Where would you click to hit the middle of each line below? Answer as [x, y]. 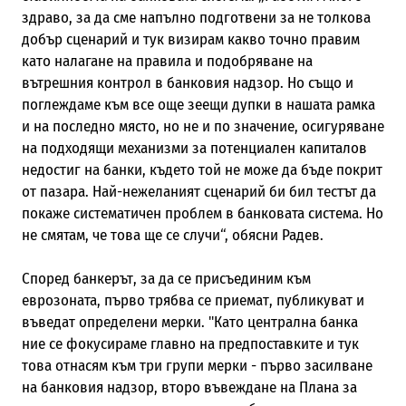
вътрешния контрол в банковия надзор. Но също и [187, 82]
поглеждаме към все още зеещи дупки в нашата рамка [198, 104]
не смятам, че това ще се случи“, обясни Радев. [172, 235]
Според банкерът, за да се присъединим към [166, 278]
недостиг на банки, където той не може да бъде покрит [202, 169]
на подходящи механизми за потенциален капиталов [194, 148]
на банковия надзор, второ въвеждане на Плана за [189, 387]
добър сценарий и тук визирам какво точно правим [190, 39]
